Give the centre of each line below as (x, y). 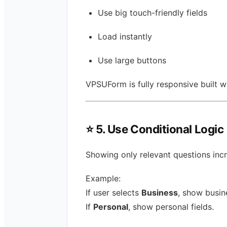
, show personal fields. (171, 207)
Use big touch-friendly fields (153, 12)
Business (160, 193)
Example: (103, 179)
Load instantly (125, 36)
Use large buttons (132, 61)
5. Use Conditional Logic (160, 129)
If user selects (113, 193)
